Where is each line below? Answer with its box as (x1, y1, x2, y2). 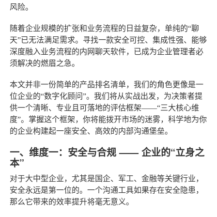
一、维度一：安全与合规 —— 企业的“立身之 (10, 144, 204, 159)
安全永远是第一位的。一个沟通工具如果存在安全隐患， (10, 186, 203, 194)
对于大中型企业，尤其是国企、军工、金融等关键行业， (10, 174, 203, 183)
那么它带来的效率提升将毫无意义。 (10, 197, 134, 206)
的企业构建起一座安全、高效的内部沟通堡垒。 (10, 126, 172, 135)
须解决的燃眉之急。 (10, 59, 79, 67)
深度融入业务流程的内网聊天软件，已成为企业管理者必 (10, 47, 203, 56)
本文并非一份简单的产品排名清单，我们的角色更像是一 (10, 80, 203, 89)
